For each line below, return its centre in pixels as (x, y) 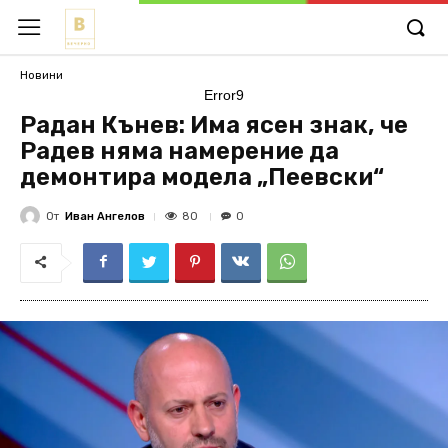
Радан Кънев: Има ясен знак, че (214, 125)
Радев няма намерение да (179, 151)
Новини (41, 75)
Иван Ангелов (105, 216)
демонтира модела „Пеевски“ (202, 177)
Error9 (224, 95)
